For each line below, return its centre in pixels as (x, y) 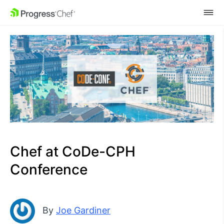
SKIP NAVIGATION (52, 12)
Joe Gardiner (83, 210)
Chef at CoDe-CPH (73, 151)
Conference (49, 169)
